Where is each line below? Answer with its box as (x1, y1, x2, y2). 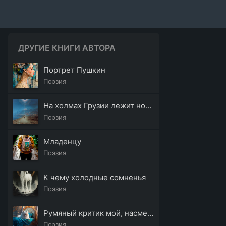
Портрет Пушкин (43, 65, 105, 75)
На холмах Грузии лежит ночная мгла (145, 101, 151, 110)
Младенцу (43, 137, 81, 146)
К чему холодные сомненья (43, 173, 146, 182)
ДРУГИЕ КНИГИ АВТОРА (18, 43, 116, 53)
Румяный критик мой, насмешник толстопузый (147, 208, 153, 218)
